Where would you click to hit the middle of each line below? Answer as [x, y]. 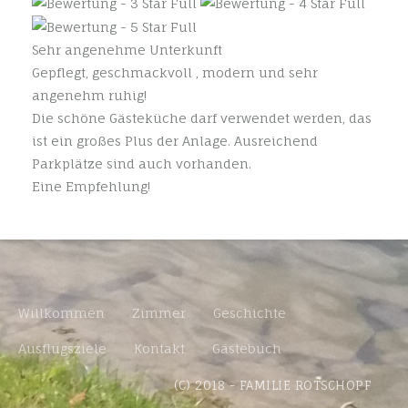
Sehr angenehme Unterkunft [127, 50]
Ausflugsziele [62, 349]
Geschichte [250, 313]
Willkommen [61, 313]
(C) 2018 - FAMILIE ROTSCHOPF [273, 386]
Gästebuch [247, 349]
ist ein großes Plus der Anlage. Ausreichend [175, 141]
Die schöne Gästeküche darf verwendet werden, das [202, 118]
